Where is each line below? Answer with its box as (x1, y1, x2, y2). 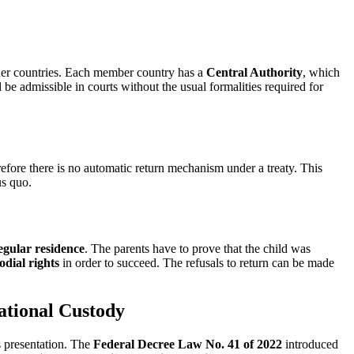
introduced (282, 337, 338, 352)
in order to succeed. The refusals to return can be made (59, 256, 334, 270)
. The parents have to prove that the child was (85, 242, 311, 256)
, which (303, 65, 340, 79)
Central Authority (206, 65, 303, 79)
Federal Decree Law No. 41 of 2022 (93, 337, 282, 352)
